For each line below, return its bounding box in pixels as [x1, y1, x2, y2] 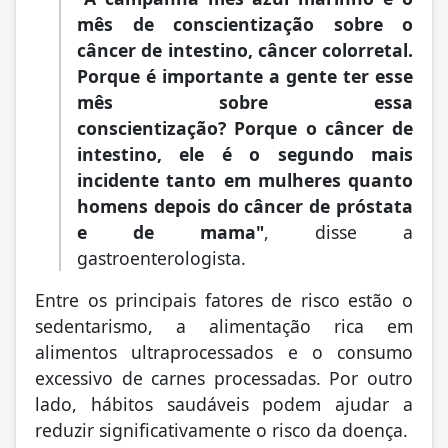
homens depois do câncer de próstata [77, 194, 413, 219]
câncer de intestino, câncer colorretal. [77, 38, 413, 63]
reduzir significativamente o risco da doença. [35, 418, 408, 443]
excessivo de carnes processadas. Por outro [35, 366, 413, 391]
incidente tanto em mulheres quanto [77, 168, 413, 193]
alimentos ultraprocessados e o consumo [35, 340, 413, 365]
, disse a [264, 220, 413, 245]
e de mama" [77, 220, 264, 245]
